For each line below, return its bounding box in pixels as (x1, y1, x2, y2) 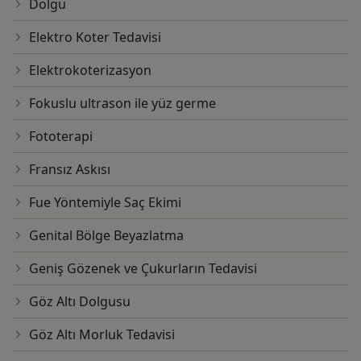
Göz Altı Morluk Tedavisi (29, 326, 175, 344)
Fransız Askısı (29, 160, 110, 179)
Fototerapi (29, 127, 93, 146)
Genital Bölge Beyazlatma (29, 226, 184, 245)
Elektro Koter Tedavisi (29, 28, 161, 47)
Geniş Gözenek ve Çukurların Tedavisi (29, 259, 257, 278)
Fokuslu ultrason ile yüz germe (29, 94, 216, 113)
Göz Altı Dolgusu (29, 293, 131, 311)
